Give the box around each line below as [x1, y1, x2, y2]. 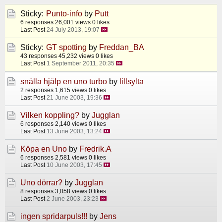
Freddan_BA [99, 43, 144, 52]
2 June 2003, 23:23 [47, 195, 99, 202]
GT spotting [46, 43, 87, 52]
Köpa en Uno [20, 145, 67, 153]
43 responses [20, 53, 57, 59]
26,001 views [55, 19, 91, 25]
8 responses [20, 188, 54, 194]
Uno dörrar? [20, 178, 62, 187]
